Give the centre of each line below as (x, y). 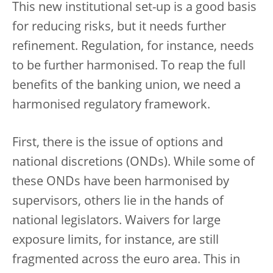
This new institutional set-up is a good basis (134, 8)
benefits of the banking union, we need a (126, 86)
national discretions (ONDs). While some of (133, 163)
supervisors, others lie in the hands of (118, 202)
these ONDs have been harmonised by (121, 182)
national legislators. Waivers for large (116, 221)
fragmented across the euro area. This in (126, 260)
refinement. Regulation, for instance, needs (133, 47)
